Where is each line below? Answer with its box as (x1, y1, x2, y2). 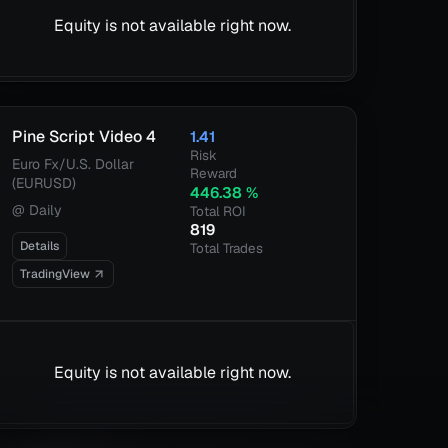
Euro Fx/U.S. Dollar (11, 155, 134, 173)
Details (19, 238, 59, 254)
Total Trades (189, 239, 263, 257)
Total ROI (189, 202, 246, 220)
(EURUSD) (11, 174, 76, 192)
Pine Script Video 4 (11, 126, 156, 147)
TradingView (19, 266, 90, 282)
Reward (189, 164, 237, 182)
